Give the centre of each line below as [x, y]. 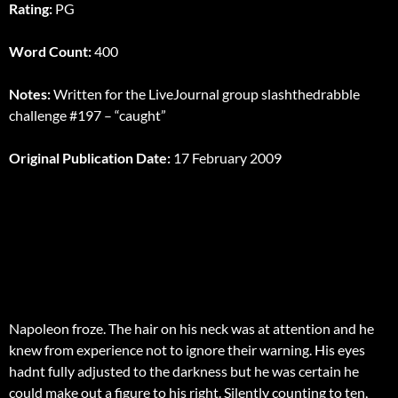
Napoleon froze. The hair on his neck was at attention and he [191, 329]
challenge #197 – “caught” [88, 115]
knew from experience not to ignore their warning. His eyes [187, 350]
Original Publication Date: [90, 158]
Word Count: [52, 52]
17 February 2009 [226, 158]
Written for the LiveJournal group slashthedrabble [207, 94]
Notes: [31, 94]
